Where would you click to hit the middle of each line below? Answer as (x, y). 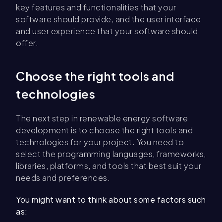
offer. (27, 43)
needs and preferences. (63, 178)
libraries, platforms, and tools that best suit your (109, 166)
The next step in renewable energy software (102, 118)
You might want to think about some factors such (111, 199)
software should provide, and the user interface (109, 19)
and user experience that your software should (107, 31)
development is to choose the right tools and (104, 130)
